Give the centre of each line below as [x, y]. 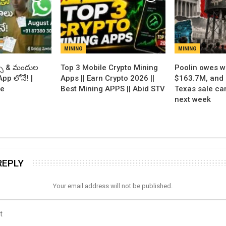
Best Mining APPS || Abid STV [113, 89]
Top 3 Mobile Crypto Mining [109, 67]
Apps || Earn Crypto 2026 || [108, 78]
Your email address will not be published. [113, 186]
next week [192, 99]
